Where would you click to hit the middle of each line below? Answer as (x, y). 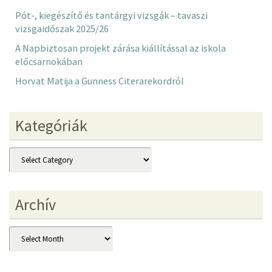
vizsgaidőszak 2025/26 (62, 29)
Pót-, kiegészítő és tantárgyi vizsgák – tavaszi (111, 15)
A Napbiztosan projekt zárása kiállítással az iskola (121, 48)
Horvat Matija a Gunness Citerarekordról (100, 81)
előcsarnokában (49, 62)
